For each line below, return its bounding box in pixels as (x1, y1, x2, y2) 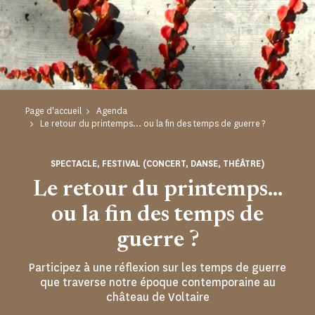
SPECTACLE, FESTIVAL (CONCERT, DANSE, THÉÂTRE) (51, 157, 264, 170)
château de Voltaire (105, 290, 210, 305)
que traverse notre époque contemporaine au (39, 275, 276, 290)
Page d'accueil (25, 105, 82, 117)
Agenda (96, 105, 127, 117)
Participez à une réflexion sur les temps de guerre (29, 260, 286, 276)
